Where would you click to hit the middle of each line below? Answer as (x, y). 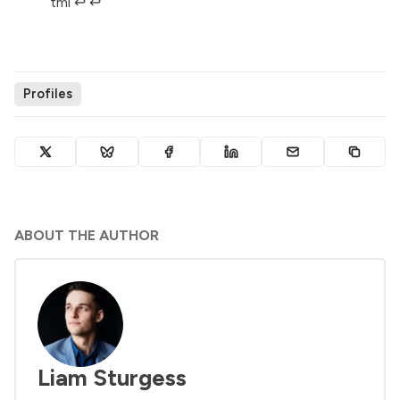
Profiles (48, 94)
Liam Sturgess (112, 377)
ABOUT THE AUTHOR (87, 235)
